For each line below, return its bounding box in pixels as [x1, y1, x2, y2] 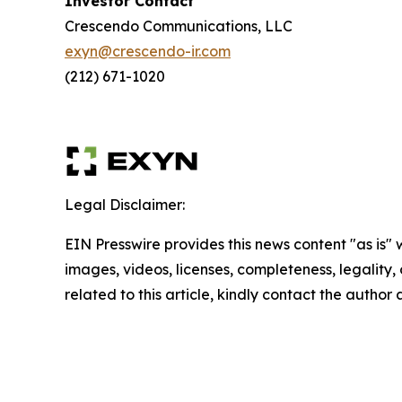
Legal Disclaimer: [65, 196, 185, 214]
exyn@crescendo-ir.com [65, 42, 231, 61]
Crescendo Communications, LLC [65, 17, 293, 36]
